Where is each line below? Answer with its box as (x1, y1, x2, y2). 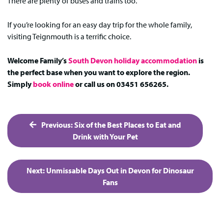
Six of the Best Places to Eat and (74, 120, 181, 130)
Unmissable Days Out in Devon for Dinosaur (46, 165, 194, 176)
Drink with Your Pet (72, 132, 138, 142)
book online (33, 79, 74, 89)
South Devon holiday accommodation (68, 55, 197, 65)
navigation (7, 131, 82, 151)
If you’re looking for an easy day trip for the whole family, (7, 19, 192, 29)
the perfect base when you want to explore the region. (7, 67, 190, 77)
